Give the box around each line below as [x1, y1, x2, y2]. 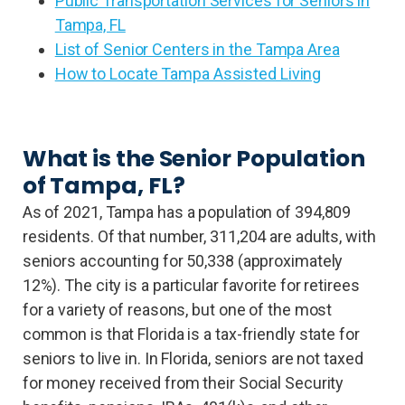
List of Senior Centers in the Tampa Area [54, 39, 340, 59]
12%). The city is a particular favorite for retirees [22, 275, 360, 295]
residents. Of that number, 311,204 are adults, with [22, 226, 376, 246]
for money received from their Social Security [22, 372, 344, 392]
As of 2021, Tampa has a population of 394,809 [22, 202, 352, 221]
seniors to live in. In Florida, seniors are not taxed [22, 348, 363, 368]
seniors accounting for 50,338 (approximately [22, 250, 344, 270]
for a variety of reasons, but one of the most [22, 299, 333, 319]
